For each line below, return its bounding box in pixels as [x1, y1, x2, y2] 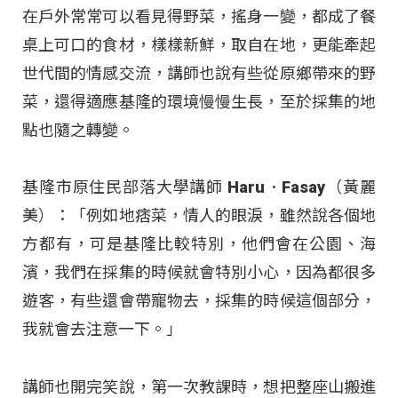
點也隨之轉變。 [22, 121, 134, 140]
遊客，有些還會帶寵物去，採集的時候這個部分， [22, 291, 376, 311]
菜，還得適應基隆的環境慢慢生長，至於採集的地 [22, 92, 376, 112]
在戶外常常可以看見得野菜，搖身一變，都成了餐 [22, 7, 376, 27]
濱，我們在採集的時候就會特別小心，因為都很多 [22, 263, 376, 283]
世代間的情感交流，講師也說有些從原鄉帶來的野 [22, 64, 376, 84]
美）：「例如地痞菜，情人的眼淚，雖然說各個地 [22, 206, 376, 226]
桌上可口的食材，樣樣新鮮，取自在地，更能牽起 [22, 36, 376, 55]
